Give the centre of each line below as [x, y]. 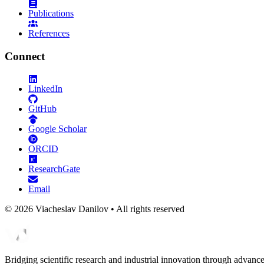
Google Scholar [57, 128]
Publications [51, 14]
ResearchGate [54, 169]
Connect [25, 56]
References [49, 34]
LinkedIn [45, 88]
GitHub [42, 108]
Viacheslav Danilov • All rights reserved [109, 209]
